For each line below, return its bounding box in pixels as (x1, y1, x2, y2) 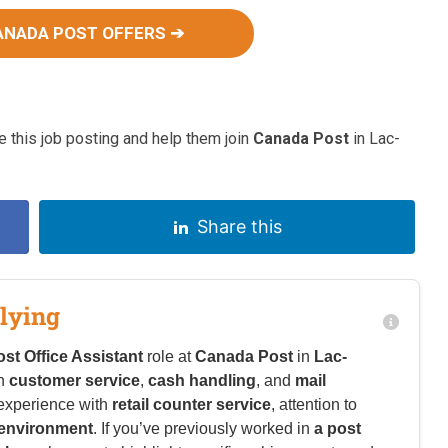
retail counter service (112, 396, 271, 414)
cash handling (148, 372, 256, 390)
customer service (9, 372, 140, 390)
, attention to (271, 396, 357, 414)
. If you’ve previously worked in (93, 420, 314, 438)
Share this (196, 216, 282, 238)
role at (143, 348, 195, 366)
